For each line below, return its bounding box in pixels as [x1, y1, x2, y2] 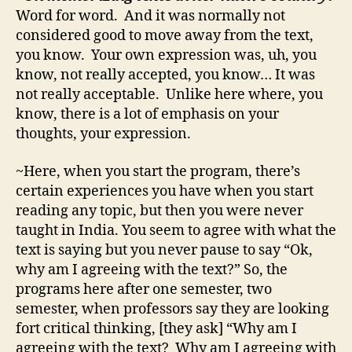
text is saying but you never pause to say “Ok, [16, 240, 313, 259]
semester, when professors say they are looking [16, 299, 329, 318]
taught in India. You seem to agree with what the [16, 221, 336, 240]
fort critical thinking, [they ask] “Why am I [16, 319, 297, 338]
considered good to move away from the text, [16, 27, 313, 46]
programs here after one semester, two [16, 280, 272, 299]
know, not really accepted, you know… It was [16, 66, 315, 85]
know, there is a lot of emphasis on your [16, 105, 279, 124]
